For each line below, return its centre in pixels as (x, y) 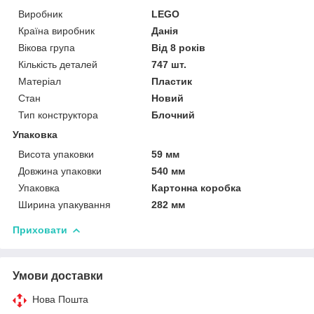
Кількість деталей (58, 64)
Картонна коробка (197, 187)
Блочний (173, 115)
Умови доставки (58, 275)
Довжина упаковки (60, 171)
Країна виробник (56, 30)
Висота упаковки (56, 154)
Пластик (172, 81)
